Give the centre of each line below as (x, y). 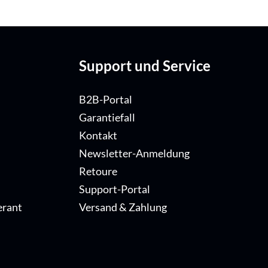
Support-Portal (115, 190)
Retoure (98, 172)
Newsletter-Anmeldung (134, 154)
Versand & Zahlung (123, 208)
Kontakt (98, 136)
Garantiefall (107, 118)
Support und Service (145, 66)
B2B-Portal (106, 100)
